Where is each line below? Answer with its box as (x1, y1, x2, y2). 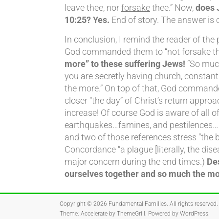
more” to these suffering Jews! (65, 59, 185, 69)
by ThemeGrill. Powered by (108, 210, 180, 217)
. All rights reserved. (167, 200, 218, 207)
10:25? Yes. (65, 15, 109, 25)
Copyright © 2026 (60, 200, 109, 207)
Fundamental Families (109, 200, 167, 207)
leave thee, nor (65, 2, 121, 13)
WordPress (180, 210, 208, 217)
